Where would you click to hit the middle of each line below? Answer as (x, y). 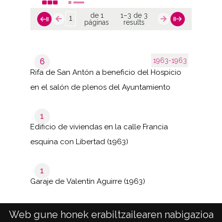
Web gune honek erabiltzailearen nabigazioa (111, 214)
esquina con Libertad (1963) (79, 141)
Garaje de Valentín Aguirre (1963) (87, 181)
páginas (97, 23)
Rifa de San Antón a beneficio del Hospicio (106, 72)
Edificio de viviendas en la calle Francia (99, 127)
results (134, 23)
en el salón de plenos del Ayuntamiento (100, 87)
